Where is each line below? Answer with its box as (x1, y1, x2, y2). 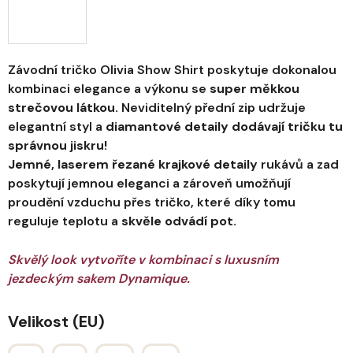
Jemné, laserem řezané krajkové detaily (8, 156, 258, 173)
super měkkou (210, 80, 299, 98)
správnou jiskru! (8, 137, 107, 154)
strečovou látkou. (8, 99, 118, 117)
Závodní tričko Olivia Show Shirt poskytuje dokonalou (8, 61, 336, 79)
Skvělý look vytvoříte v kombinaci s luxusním (8, 251, 279, 269)
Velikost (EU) (8, 311, 105, 333)
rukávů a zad (258, 156, 339, 173)
